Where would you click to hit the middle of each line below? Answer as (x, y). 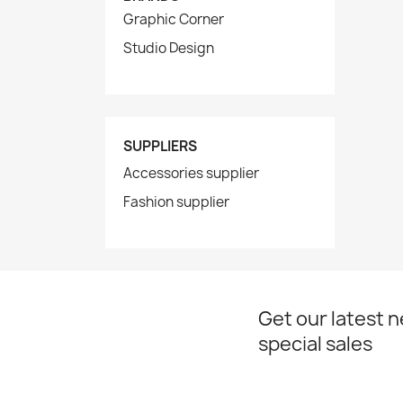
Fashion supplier (176, 202)
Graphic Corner (174, 19)
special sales (315, 344)
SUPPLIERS (160, 146)
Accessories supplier (191, 173)
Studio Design (169, 48)
